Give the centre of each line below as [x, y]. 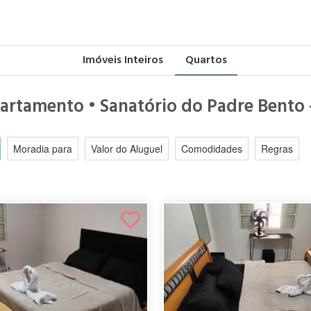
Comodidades [212, 149]
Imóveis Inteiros [123, 60]
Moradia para [43, 149]
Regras [277, 149]
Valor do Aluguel [127, 149]
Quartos [206, 60]
